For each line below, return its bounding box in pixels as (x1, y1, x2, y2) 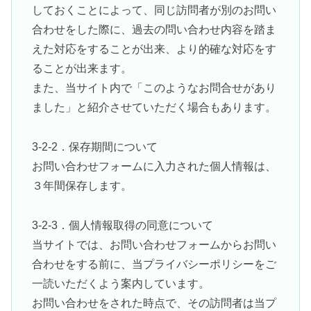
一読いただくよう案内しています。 (31, 278, 210, 290)
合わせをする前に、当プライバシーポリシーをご (31, 258, 276, 271)
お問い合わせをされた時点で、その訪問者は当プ (31, 297, 276, 310)
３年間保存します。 (31, 180, 132, 192)
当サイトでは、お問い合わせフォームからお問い (31, 239, 276, 251)
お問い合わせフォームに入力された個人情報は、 (31, 160, 276, 173)
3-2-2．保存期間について (31, 141, 158, 153)
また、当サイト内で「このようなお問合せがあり (31, 82, 276, 94)
